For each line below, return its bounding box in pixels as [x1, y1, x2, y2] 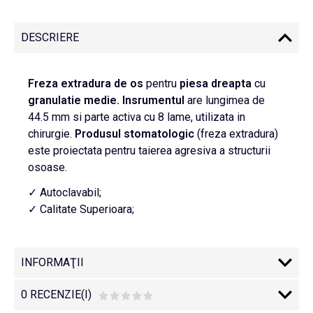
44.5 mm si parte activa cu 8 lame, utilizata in [28, 110, 245, 124]
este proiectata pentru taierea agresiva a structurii [28, 144, 270, 157]
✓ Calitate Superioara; [28, 203, 134, 216]
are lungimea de [187, 94, 265, 107]
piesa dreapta [180, 77, 254, 90]
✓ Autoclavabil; [28, 186, 101, 199]
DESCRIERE [21, 31, 79, 44]
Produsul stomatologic [75, 127, 194, 140]
